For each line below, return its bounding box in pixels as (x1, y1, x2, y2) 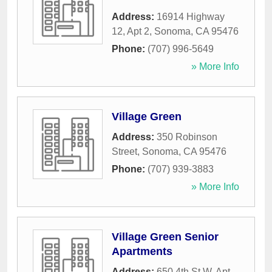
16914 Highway (157, 12, 225, 22)
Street (112, 146, 137, 157)
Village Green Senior (112, 231, 219, 243)
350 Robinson (157, 132, 217, 143)
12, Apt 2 (112, 26, 149, 37)
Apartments (112, 245, 172, 258)
